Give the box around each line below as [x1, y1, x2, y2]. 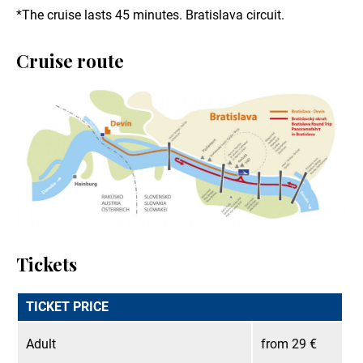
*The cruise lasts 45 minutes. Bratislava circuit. [16, 6, 284, 23]
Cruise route [16, 48, 124, 73]
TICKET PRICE [26, 299, 109, 315]
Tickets [16, 252, 77, 277]
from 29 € [261, 336, 317, 352]
